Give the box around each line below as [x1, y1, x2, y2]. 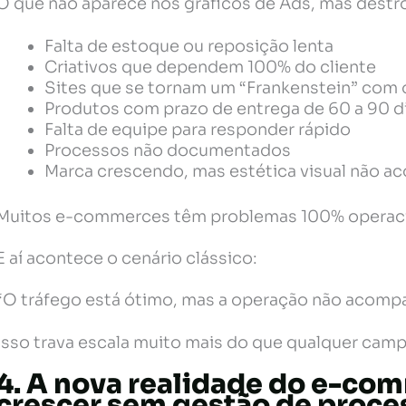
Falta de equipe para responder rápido [44, 119, 352, 140]
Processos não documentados [44, 140, 292, 160]
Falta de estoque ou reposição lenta [44, 35, 334, 56]
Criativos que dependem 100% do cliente [44, 56, 377, 77]
